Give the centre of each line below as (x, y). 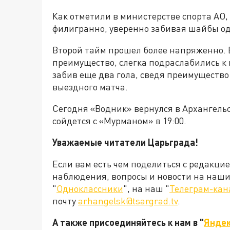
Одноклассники (90, 189)
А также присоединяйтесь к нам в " (128, 223)
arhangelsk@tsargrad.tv (128, 201)
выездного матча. (90, 87)
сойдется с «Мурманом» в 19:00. (119, 121)
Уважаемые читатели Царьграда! (125, 142)
